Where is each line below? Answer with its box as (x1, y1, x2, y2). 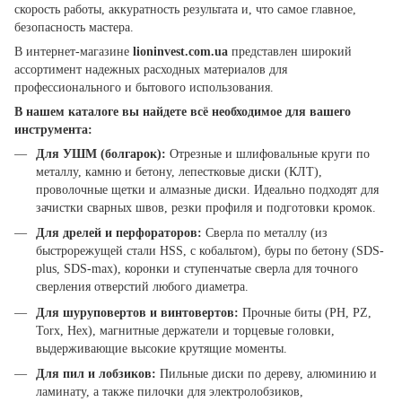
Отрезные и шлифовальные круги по (166, 147, 370, 161)
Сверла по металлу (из (202, 226, 328, 240)
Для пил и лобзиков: (36, 367, 156, 381)
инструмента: (14, 123, 92, 136)
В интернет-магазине (14, 45, 133, 58)
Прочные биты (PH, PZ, (239, 305, 371, 319)
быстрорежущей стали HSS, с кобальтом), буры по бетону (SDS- (36, 244, 384, 258)
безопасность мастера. (14, 21, 134, 34)
